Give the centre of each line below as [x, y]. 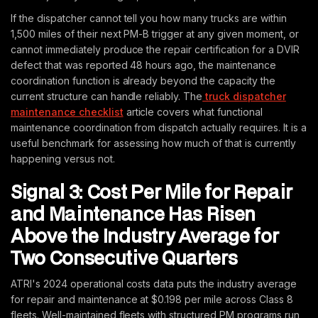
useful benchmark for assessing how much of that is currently [153, 143]
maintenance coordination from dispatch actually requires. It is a [159, 127]
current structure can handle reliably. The [107, 96]
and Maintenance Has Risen [133, 214]
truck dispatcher [244, 96]
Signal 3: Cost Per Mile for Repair [152, 192]
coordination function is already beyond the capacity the [143, 81]
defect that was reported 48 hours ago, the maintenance [143, 65]
